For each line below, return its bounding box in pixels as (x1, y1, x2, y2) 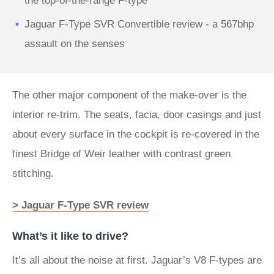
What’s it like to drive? (12, 230, 128, 242)
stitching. (12, 168, 54, 179)
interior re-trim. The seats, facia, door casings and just (12, 109, 261, 120)
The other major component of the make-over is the (12, 89, 246, 101)
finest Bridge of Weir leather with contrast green (12, 148, 231, 160)
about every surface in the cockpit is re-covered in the (12, 128, 259, 140)
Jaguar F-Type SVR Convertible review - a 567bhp (24, 18, 254, 30)
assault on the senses (24, 38, 125, 50)
